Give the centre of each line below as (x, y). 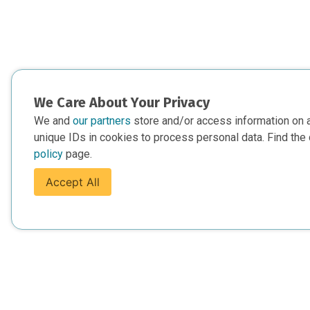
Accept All (73, 182)
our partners (103, 121)
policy (50, 154)
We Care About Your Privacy (122, 102)
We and (53, 121)
